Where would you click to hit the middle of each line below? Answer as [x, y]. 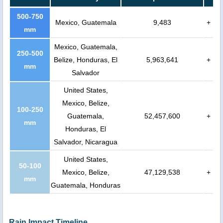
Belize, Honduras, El [86, 59]
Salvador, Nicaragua [86, 142]
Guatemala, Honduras [86, 185]
